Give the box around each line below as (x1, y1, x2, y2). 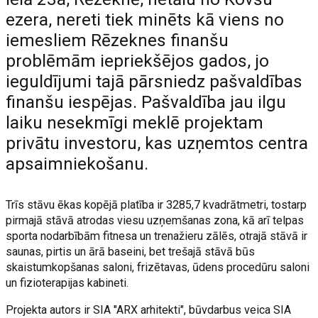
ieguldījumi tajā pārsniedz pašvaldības (6, 72, 303, 92)
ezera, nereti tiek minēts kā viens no (6, 10, 285, 30)
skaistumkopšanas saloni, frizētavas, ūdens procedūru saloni (6, 261, 310, 274)
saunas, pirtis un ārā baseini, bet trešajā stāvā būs (6, 245, 256, 258)
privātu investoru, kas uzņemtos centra (6, 133, 309, 153)
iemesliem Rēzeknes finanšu (6, 31, 229, 50)
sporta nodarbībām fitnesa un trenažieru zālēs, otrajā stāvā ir (6, 229, 308, 243)
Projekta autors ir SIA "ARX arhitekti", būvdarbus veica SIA (6, 303, 292, 317)
